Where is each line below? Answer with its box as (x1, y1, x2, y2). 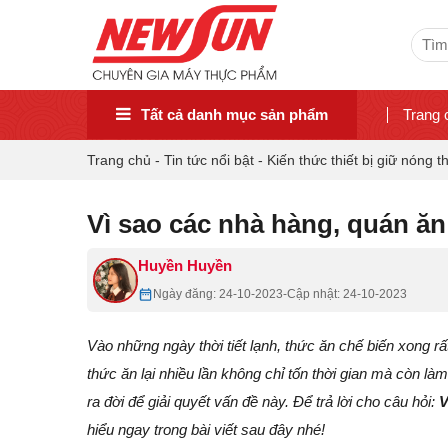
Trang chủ (87, 152, 151, 168)
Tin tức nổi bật (164, 152, 254, 168)
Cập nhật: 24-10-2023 (287, 287, 407, 301)
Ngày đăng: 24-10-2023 (153, 287, 283, 301)
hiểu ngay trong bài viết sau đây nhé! (87, 421, 325, 438)
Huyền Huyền (138, 257, 232, 274)
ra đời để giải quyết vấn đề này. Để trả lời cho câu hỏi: (87, 393, 439, 410)
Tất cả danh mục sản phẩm (141, 106, 328, 123)
